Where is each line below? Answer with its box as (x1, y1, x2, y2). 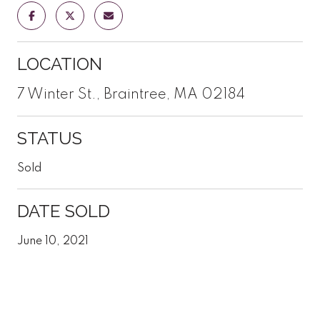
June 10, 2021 (17, 235, 89, 247)
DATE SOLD (17, 200, 110, 221)
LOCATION (17, 53, 102, 74)
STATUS (17, 127, 82, 149)
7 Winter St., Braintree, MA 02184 (17, 87, 245, 102)
